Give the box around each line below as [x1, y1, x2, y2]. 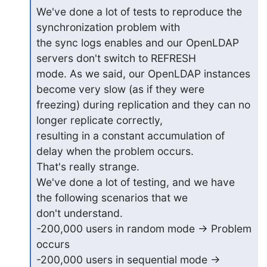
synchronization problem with [36, 21, 180, 33]
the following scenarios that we [36, 191, 188, 204]
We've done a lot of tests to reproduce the [36, 5, 242, 18]
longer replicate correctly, [36, 114, 163, 126]
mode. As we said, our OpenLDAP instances [36, 67, 250, 80]
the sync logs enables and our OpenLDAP [36, 36, 239, 49]
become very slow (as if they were [36, 83, 204, 95]
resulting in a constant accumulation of [36, 129, 225, 142]
